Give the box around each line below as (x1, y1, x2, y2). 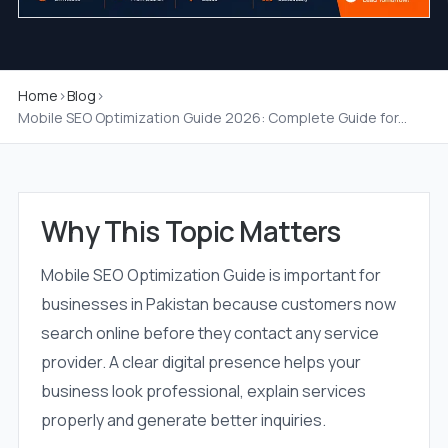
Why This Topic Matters (40, 212, 341, 251)
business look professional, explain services (40, 380, 366, 403)
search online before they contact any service (40, 322, 379, 345)
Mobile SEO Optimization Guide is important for (40, 264, 381, 287)
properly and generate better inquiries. (40, 409, 326, 432)
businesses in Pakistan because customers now (40, 293, 396, 316)
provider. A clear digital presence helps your (40, 351, 361, 374)
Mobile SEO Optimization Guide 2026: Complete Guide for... (17, 108, 407, 128)
